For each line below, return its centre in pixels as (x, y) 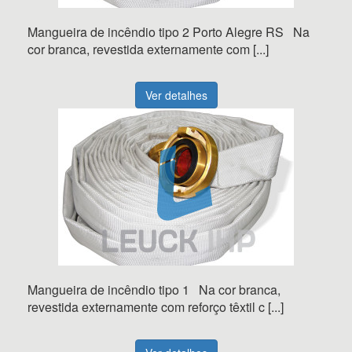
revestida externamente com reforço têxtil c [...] (156, 307)
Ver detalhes (176, 95)
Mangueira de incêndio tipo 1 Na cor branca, (154, 290)
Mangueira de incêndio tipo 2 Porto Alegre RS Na (169, 32)
